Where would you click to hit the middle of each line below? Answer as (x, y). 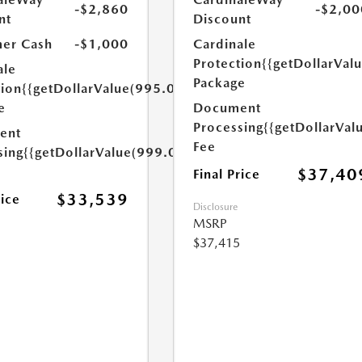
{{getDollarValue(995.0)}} (106, 88)
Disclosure (216, 207)
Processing (229, 127)
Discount (223, 19)
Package (220, 83)
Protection (228, 63)
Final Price (227, 174)
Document (227, 108)
